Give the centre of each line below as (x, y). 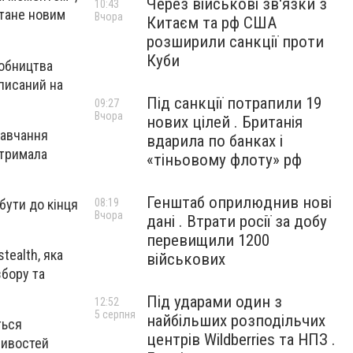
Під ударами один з (214, 302)
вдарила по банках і (215, 141)
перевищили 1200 (208, 240)
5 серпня (115, 314)
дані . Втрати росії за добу (237, 221)
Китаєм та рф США (212, 23)
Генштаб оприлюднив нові (239, 203)
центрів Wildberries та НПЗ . (241, 340)
